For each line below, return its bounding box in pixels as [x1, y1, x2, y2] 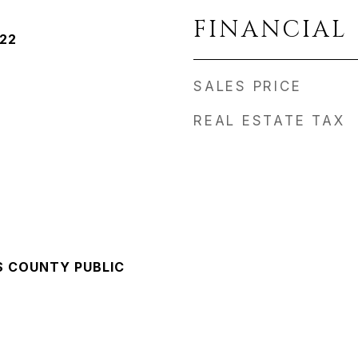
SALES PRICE [193, 78, 302, 94]
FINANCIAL [193, 14, 348, 46]
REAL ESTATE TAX [193, 113, 345, 129]
